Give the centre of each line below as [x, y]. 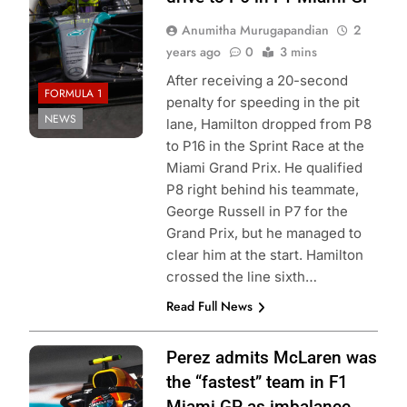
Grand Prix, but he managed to [263, 233]
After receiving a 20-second [257, 81]
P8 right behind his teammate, [262, 190]
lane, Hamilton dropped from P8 [268, 124]
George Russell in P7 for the [257, 212]
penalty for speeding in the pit [263, 103]
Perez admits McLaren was [271, 358]
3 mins [298, 52]
